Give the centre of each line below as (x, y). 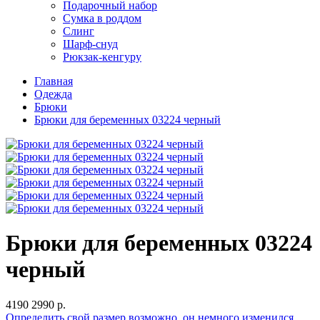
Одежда (53, 94)
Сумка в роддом (102, 18)
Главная (54, 81)
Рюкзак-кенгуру (102, 57)
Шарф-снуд (90, 44)
